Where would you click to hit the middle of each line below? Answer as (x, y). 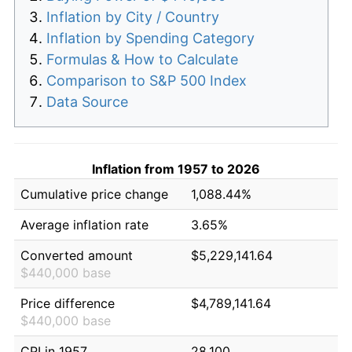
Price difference (68, 303)
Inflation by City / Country (133, 16)
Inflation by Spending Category (150, 38)
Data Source (87, 101)
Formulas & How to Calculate (142, 59)
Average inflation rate (84, 224)
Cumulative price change (94, 194)
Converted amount (77, 255)
